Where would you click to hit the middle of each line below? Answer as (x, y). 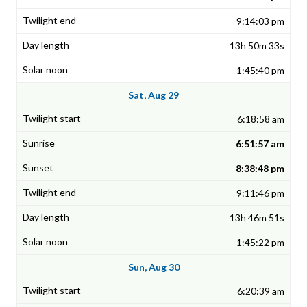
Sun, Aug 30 (153, 267)
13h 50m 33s (257, 46)
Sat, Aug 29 (153, 95)
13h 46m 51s (257, 218)
